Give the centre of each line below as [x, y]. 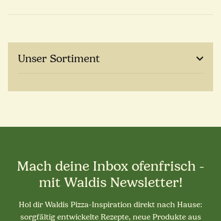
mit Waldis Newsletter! [110, 183]
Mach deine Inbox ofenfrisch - [110, 166]
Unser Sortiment [59, 59]
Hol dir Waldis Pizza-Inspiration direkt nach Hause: [110, 205]
